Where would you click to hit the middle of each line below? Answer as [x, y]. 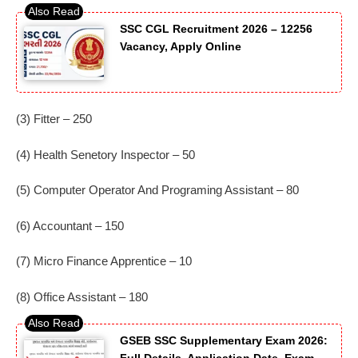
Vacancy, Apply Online [181, 47]
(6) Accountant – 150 [70, 225]
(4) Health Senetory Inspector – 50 [105, 154]
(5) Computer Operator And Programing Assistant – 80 [157, 190]
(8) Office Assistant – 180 [82, 296]
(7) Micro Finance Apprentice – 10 [104, 261]
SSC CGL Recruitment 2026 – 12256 [216, 29]
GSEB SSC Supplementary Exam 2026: [224, 341]
